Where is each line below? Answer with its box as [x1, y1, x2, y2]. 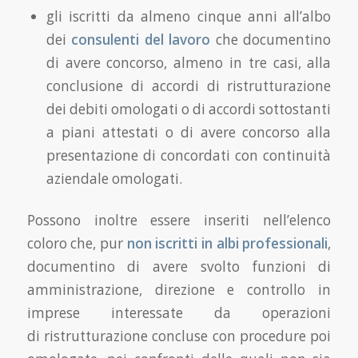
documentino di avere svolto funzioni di [26, 257, 332, 276]
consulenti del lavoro [71, 30, 211, 50]
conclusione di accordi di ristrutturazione [46, 77, 332, 96]
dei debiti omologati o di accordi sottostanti [46, 100, 332, 119]
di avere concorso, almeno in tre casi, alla [46, 54, 332, 73]
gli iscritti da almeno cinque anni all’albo [46, 7, 332, 26]
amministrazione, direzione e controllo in [26, 280, 332, 300]
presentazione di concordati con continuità [46, 146, 332, 165]
